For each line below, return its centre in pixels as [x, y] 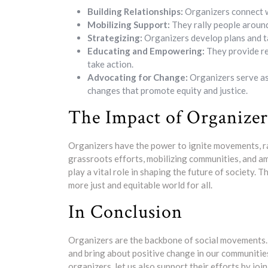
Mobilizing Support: [129, 25]
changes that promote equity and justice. [167, 90]
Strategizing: [115, 38]
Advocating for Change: [138, 77]
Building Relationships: [135, 11]
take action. [110, 64]
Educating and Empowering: [146, 51]
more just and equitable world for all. [140, 185]
